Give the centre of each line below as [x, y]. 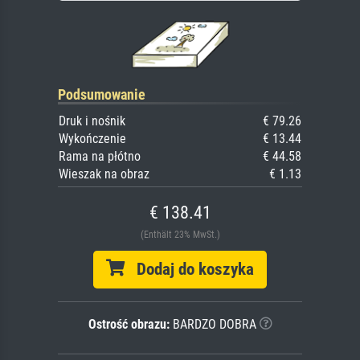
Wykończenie [92, 138]
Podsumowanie [102, 94]
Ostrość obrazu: [129, 324]
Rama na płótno [100, 156]
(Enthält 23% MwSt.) [180, 234]
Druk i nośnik [92, 121]
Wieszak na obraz [104, 174]
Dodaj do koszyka [189, 269]
